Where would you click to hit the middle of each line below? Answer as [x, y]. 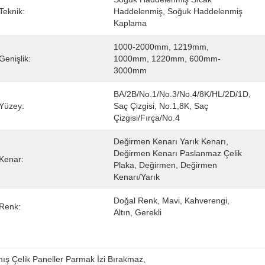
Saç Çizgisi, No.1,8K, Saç [161, 106]
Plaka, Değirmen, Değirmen [165, 165]
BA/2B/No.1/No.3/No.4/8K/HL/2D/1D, [182, 94]
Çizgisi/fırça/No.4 [147, 118]
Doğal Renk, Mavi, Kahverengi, [172, 201]
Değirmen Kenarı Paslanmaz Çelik [178, 153]
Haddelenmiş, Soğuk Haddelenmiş [178, 11]
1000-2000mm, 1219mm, [161, 47]
